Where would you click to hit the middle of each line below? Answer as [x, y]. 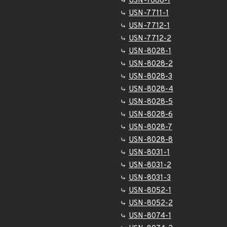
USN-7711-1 [149, 13]
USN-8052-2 [151, 203]
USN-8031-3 [150, 178]
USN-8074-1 [150, 216]
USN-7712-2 [150, 39]
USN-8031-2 [150, 165]
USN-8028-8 [151, 140]
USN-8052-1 [150, 191]
